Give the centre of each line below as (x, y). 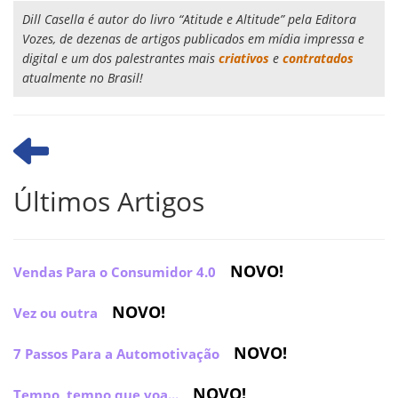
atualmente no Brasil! (83, 78)
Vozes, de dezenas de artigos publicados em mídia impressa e (193, 39)
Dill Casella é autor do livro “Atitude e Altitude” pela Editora (189, 20)
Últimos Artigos (109, 202)
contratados (318, 59)
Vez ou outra (56, 313)
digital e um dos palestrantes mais (120, 59)
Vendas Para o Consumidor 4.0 (115, 272)
